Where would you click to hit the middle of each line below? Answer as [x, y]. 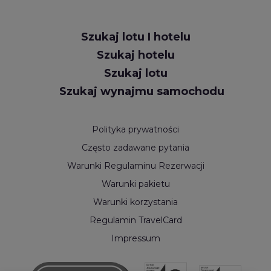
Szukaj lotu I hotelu [135, 37]
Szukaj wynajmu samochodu [142, 91]
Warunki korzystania [135, 202]
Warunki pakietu [135, 184]
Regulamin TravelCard [135, 220]
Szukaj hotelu [135, 55]
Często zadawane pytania [135, 148]
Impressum [135, 238]
